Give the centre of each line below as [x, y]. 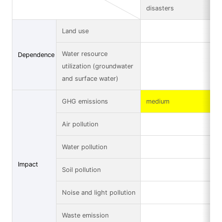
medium [158, 101]
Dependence [36, 55]
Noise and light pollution [98, 192]
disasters [160, 8]
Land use [75, 31]
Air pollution [80, 124]
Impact [28, 164]
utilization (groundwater [97, 66]
